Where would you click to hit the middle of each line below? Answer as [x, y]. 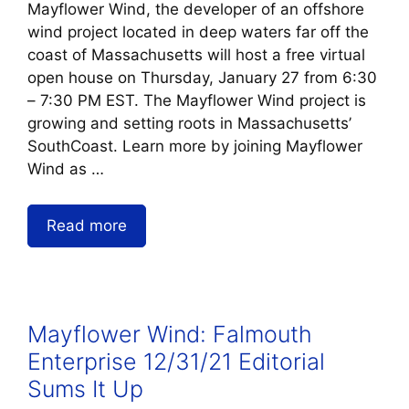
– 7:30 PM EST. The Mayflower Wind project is [197, 101]
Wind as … [66, 169]
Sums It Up [85, 388]
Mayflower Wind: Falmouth [170, 334]
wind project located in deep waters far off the [198, 32]
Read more [87, 225]
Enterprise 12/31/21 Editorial [176, 361]
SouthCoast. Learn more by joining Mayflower [195, 147]
